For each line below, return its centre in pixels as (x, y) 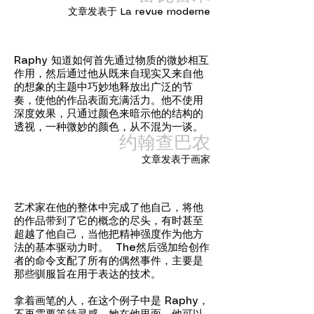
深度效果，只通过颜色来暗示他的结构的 (109, 114)
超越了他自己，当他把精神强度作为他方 (109, 235)
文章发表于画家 (176, 160)
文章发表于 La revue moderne (139, 12)
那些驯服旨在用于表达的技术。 (88, 275)
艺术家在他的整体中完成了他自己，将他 (109, 208)
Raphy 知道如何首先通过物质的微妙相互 (111, 61)
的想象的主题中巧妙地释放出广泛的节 (103, 88)
